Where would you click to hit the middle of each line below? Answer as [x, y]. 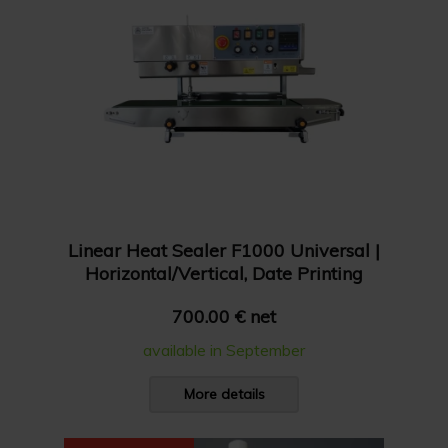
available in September [224, 350]
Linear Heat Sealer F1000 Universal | [224, 250]
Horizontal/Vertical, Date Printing [224, 273]
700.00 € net [224, 316]
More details [224, 394]
